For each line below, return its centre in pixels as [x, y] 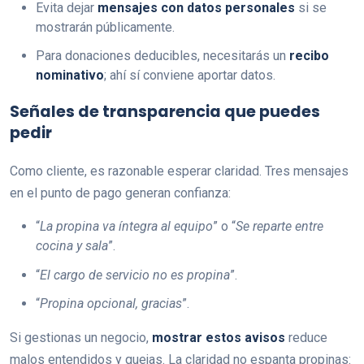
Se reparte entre [279, 227]
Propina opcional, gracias [111, 303]
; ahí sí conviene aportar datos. [190, 76]
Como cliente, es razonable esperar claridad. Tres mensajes [179, 171]
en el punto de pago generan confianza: [120, 193]
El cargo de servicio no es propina [135, 275]
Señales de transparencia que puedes [165, 112]
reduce [306, 337]
